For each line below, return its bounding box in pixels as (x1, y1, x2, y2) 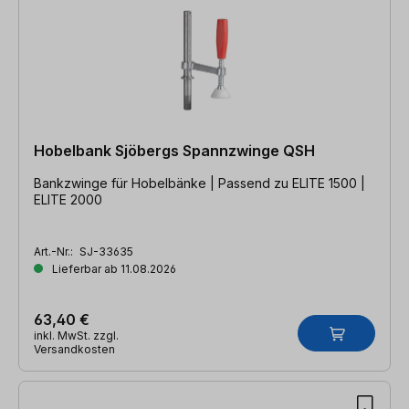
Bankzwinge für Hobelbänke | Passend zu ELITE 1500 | (34, 174, 218, 191)
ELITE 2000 (34, 191, 102, 207)
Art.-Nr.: (34, 244, 76, 258)
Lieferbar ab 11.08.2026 (49, 261, 176, 276)
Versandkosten (34, 341, 115, 356)
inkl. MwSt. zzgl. (34, 328, 119, 342)
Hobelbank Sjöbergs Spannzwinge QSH (34, 141, 315, 160)
